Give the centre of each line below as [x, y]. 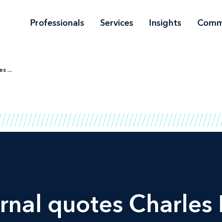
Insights [165, 23]
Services [117, 23]
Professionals [57, 23]
